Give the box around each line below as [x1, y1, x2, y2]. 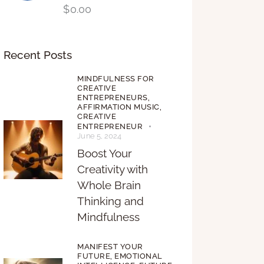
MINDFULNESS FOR [77, 74, 154, 84]
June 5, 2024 [77, 131, 122, 141]
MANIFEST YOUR [77, 242, 143, 252]
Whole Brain [77, 179, 141, 192]
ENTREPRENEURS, [77, 93, 150, 103]
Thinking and [77, 194, 144, 208]
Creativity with [77, 163, 148, 176]
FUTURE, [77, 252, 115, 261]
